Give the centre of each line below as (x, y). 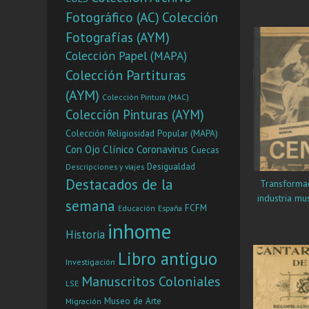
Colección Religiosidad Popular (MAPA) (142, 133)
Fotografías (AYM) (118, 37)
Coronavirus (162, 149)
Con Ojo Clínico (100, 149)
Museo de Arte (133, 301)
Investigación (90, 261)
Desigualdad (171, 166)
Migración (83, 301)
